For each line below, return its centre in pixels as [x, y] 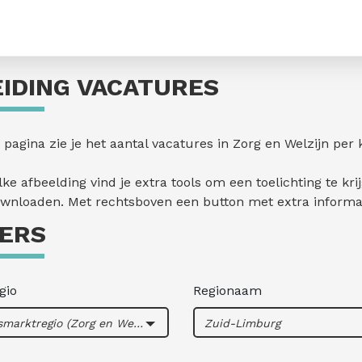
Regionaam [227, 290]
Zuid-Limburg [242, 323]
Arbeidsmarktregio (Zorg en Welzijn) [138, 323]
